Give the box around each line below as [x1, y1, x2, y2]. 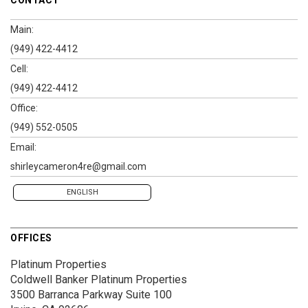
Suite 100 [123, 287, 172, 301]
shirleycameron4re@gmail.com [10, 160, 146, 172]
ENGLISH [66, 187, 98, 197]
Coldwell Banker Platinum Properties [10, 272, 187, 286]
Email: [10, 141, 36, 153]
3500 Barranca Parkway [10, 287, 123, 301]
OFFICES [10, 232, 52, 243]
